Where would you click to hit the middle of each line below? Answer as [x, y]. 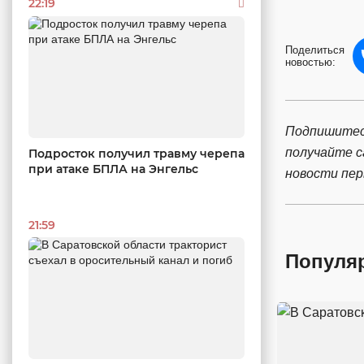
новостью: [310, 63]
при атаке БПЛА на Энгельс [113, 169]
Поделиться [315, 50]
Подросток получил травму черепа [136, 153]
